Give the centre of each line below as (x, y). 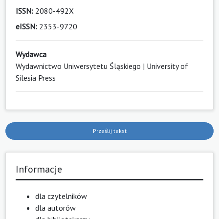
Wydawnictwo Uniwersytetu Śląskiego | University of (102, 66)
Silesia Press (36, 77)
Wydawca (31, 54)
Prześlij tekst (109, 131)
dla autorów (55, 208)
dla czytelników (61, 196)
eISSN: (26, 26)
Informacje (39, 169)
